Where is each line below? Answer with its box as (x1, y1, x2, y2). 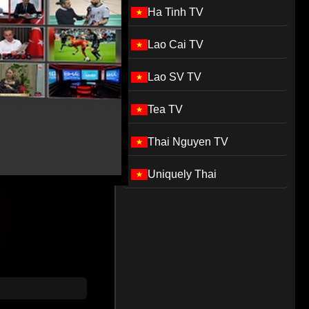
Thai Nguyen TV (148, 136, 229, 148)
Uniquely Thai (148, 168, 217, 180)
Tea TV (148, 103, 183, 115)
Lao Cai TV (148, 39, 204, 50)
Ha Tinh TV (148, 6, 204, 18)
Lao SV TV (148, 71, 202, 83)
